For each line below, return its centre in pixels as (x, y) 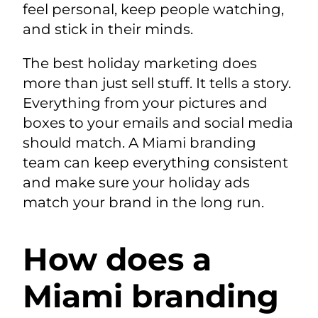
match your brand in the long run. (143, 203)
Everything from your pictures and (145, 103)
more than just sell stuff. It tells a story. (157, 83)
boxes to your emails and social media (158, 123)
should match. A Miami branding (139, 143)
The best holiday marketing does (139, 64)
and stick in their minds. (108, 29)
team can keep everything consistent (155, 163)
